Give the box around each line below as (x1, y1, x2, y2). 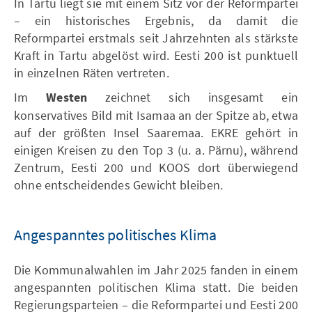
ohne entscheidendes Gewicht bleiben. (14, 176, 224, 193)
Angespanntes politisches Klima (14, 224, 217, 244)
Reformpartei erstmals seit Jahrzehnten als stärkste (14, 29, 298, 46)
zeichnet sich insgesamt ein (87, 88, 298, 105)
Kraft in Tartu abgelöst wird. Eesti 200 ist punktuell (14, 47, 298, 63)
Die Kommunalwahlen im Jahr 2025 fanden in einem (14, 261, 298, 278)
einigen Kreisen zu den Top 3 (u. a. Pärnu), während (14, 141, 298, 158)
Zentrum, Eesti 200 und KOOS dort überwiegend (14, 159, 298, 175)
